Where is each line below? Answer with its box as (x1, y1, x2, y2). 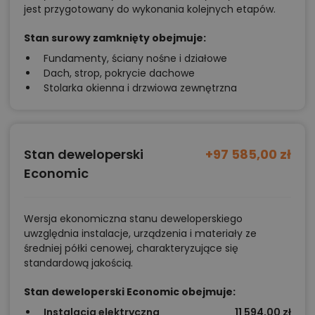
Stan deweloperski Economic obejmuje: (24, 284, 236, 299)
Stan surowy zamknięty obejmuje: (24, 30, 206, 45)
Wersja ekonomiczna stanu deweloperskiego (24, 211, 243, 226)
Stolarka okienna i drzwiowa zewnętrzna (44, 80, 237, 95)
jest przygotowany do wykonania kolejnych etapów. (24, 1, 276, 16)
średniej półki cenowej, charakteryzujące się (24, 240, 238, 255)
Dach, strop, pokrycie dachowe (44, 65, 195, 80)
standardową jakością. (24, 255, 133, 270)
